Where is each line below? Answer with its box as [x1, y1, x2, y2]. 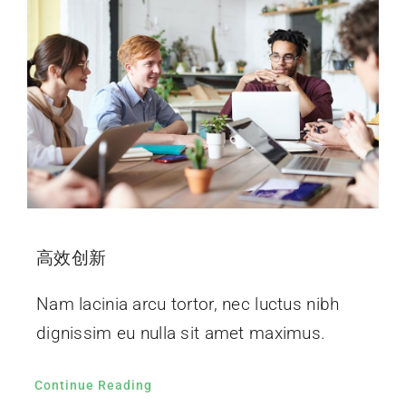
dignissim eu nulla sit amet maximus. [35, 322, 326, 343]
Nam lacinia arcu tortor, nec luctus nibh [35, 293, 340, 314]
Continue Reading [34, 377, 152, 392]
